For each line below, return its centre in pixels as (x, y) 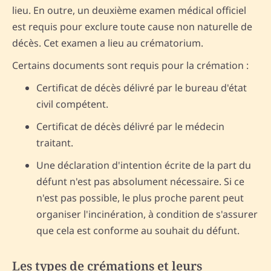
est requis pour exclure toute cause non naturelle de (132, 27)
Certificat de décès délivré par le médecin (130, 127)
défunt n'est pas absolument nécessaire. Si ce (140, 182)
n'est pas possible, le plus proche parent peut (140, 198)
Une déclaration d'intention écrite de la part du (144, 165)
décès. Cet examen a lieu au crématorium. (108, 43)
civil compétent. (72, 104)
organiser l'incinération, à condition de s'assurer (147, 214)
